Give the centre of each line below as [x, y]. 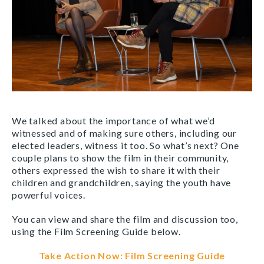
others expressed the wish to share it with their [116, 170]
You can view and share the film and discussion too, [125, 219]
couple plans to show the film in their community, [121, 157]
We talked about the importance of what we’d [113, 120]
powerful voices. [50, 194]
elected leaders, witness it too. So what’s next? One [126, 145]
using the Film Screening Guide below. [96, 231]
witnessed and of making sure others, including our [124, 133]
